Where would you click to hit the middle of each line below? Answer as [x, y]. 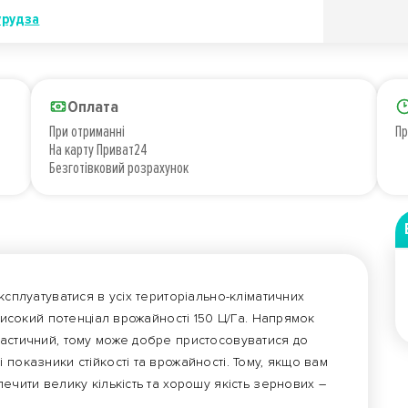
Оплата [93, 107]
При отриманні [87, 131]
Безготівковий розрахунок [119, 168]
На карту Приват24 [98, 149]
